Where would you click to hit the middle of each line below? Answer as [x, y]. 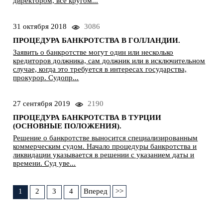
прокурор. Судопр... [46, 78]
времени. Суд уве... [45, 164]
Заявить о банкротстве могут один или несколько [93, 53]
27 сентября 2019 [42, 104]
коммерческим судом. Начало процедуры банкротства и [105, 147]
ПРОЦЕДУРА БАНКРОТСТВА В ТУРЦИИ [87, 118]
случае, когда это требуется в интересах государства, [100, 69]
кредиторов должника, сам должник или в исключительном [109, 61]
